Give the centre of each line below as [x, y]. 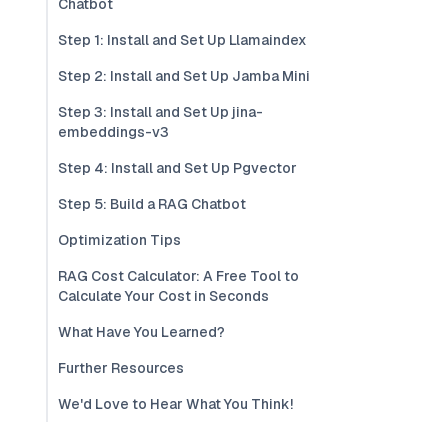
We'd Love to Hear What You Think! [175, 404]
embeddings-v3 [113, 132]
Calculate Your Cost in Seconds [163, 296]
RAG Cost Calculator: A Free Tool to [178, 276]
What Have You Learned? [141, 332]
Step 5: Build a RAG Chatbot [152, 204]
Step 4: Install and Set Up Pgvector [177, 168]
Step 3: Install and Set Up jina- [160, 112]
